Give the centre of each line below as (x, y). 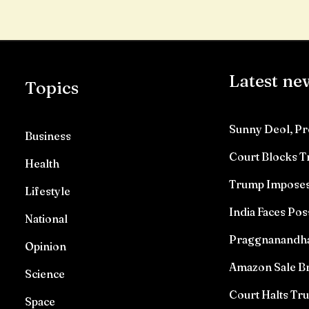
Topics (52, 88)
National (47, 219)
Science (45, 274)
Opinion (46, 246)
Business (48, 136)
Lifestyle (48, 191)
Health (42, 163)
